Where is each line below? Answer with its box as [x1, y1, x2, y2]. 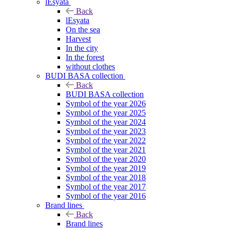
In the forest [66, 52, 104, 62]
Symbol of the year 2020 [66, 154, 146, 163]
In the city [66, 43, 98, 52]
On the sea [66, 25, 100, 34]
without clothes [66, 62, 115, 71]
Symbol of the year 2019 [66, 163, 146, 172]
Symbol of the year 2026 [66, 99, 146, 108]
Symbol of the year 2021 [66, 145, 146, 154]
